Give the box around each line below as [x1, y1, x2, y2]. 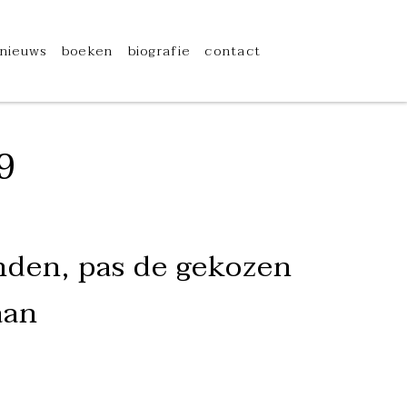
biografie [127, 39, 191, 63]
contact [204, 39, 262, 63]
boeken [61, 39, 114, 63]
